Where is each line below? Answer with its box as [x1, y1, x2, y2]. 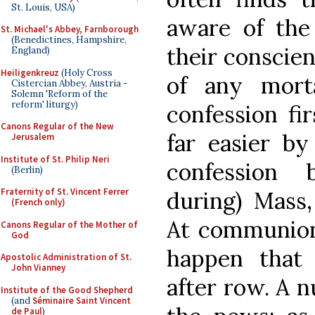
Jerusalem [11, 131, 54, 143]
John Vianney [11, 262, 65, 274]
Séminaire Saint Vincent [32, 294, 131, 307]
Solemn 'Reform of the [11, 87, 108, 100]
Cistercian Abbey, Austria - [11, 77, 127, 89]
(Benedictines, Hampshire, [11, 34, 127, 46]
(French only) [11, 196, 65, 208]
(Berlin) [11, 163, 43, 176]
